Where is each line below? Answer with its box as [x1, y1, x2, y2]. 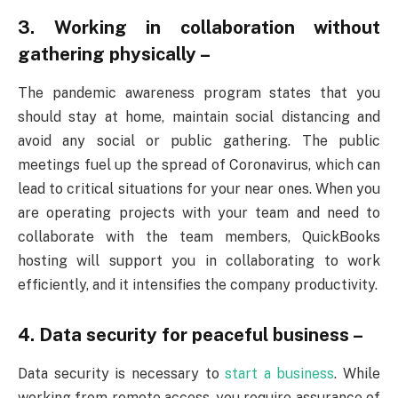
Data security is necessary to [18, 365, 226, 383]
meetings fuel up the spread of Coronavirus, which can [18, 156, 380, 174]
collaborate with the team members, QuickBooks [18, 228, 380, 246]
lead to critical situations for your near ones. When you [18, 180, 380, 198]
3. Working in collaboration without [18, 16, 380, 38]
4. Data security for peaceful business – [18, 323, 363, 346]
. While [334, 365, 380, 383]
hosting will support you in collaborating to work [18, 252, 380, 270]
